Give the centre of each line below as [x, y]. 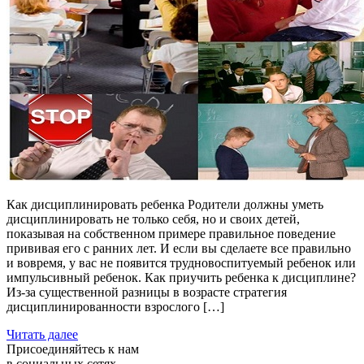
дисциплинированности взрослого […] [115, 307]
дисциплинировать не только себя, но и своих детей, [153, 219]
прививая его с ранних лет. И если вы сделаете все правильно [179, 248]
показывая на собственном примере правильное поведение [171, 234]
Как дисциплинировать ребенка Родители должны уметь [165, 204]
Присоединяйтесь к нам [73, 349]
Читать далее [42, 334]
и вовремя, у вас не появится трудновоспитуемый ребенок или [181, 263]
